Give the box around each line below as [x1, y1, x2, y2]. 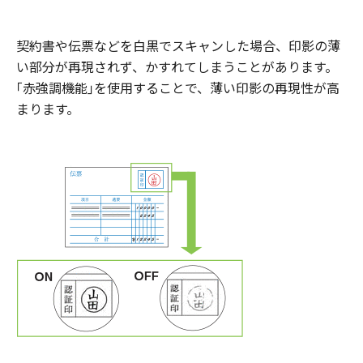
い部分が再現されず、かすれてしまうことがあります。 [16, 56, 338, 76]
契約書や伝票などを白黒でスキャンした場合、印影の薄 [16, 35, 340, 55]
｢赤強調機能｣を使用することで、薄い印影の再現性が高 [16, 77, 340, 97]
